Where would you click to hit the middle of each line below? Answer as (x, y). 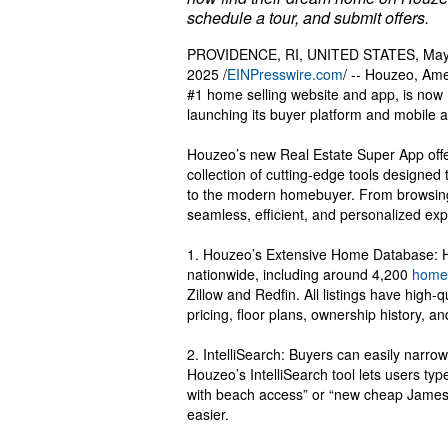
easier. (208, 414)
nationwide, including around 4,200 (299, 274)
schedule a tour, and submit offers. (308, 17)
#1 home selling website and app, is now (315, 94)
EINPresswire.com (285, 74)
